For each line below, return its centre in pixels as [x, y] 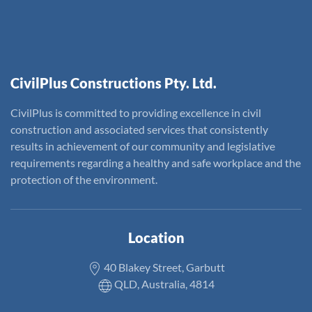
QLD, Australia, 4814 [163, 284]
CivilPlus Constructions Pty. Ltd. [114, 83]
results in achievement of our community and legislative [143, 146]
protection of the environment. [84, 179]
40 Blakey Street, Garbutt [163, 267]
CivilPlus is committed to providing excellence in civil [136, 112]
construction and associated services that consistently [139, 129]
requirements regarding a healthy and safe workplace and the [156, 163]
